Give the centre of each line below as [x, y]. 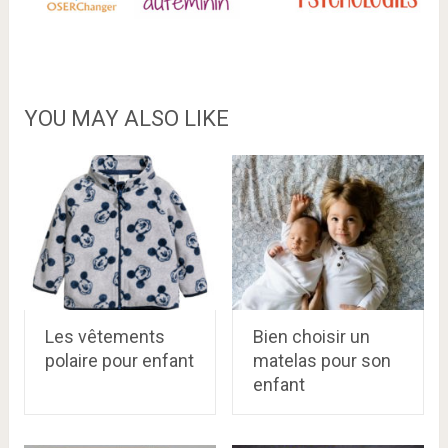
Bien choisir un [311, 337]
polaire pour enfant [119, 361]
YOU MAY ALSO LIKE [126, 118]
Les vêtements [104, 337]
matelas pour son [321, 361]
